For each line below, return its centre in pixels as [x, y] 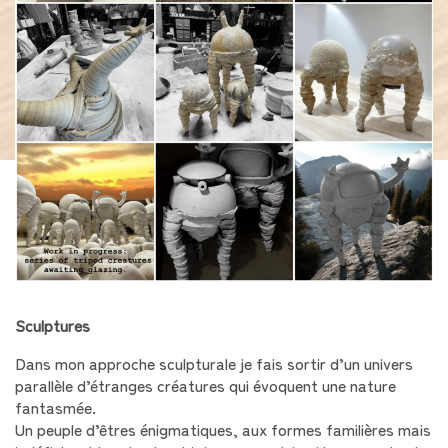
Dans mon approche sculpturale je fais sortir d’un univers [214, 362]
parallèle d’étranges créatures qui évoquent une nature [205, 384]
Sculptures [52, 324]
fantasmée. [55, 406]
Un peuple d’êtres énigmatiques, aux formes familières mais [223, 428]
